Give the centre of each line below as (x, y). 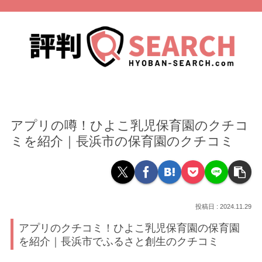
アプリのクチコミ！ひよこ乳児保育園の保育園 (130, 227)
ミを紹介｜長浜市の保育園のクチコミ (123, 141)
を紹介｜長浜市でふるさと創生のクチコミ (119, 241)
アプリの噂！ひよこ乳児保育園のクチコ (130, 125)
